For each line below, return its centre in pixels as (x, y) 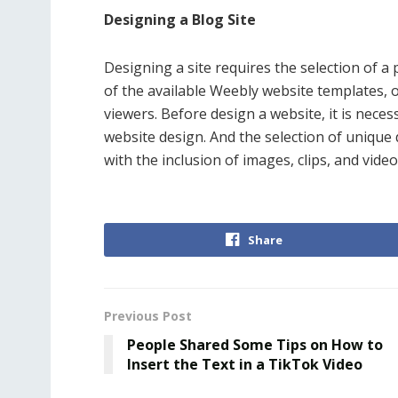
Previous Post (148, 316)
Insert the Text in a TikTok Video (245, 364)
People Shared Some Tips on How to (255, 345)
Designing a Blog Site (180, 20)
